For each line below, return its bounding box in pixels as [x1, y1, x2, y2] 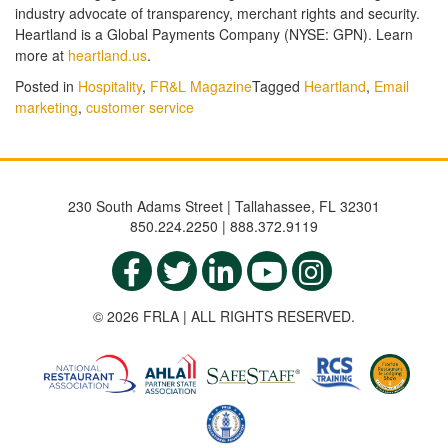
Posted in [15, 76, 78, 97]
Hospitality [78, 76, 142, 97]
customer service [86, 97, 194, 118]
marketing [15, 97, 78, 118]
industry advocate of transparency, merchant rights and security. [15, 3, 420, 24]
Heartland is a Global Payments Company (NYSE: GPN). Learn [15, 24, 413, 45]
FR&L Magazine [150, 76, 252, 97]
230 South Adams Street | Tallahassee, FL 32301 [68, 196, 380, 217]
